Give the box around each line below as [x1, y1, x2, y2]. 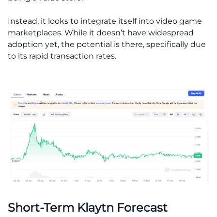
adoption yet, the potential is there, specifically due [8, 40, 206, 49]
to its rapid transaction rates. [8, 51, 116, 61]
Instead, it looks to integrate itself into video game [8, 16, 202, 26]
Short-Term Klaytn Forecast [8, 201, 168, 215]
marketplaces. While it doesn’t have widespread [8, 28, 194, 37]
